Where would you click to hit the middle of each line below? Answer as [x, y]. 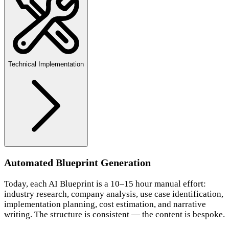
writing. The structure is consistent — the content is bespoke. [114, 215]
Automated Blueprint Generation [77, 163]
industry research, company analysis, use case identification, [114, 194]
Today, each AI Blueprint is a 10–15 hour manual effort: [105, 184]
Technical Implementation [46, 64]
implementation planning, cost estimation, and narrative [105, 204]
